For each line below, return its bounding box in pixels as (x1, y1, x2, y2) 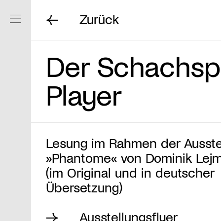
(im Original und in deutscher (46, 164, 214, 180)
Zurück (79, 11, 119, 27)
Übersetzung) (46, 179, 122, 195)
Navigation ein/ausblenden (93, 13, 201, 25)
